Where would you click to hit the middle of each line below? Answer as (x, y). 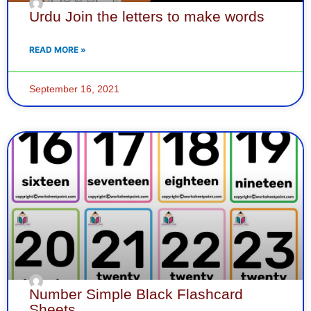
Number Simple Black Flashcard (136, 294)
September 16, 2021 (74, 89)
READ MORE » (58, 49)
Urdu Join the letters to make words (147, 16)
